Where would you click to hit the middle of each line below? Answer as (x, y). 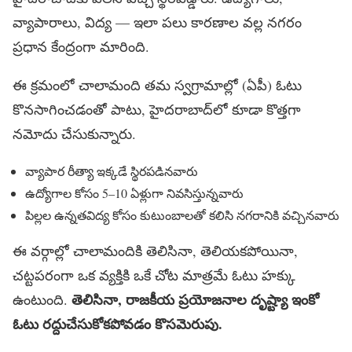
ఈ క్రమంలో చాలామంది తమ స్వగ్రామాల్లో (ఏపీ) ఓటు (157, 85)
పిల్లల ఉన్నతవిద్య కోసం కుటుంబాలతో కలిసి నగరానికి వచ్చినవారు (182, 215)
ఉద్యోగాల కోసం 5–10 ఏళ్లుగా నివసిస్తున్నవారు (134, 193)
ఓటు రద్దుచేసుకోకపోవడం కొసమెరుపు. (117, 324)
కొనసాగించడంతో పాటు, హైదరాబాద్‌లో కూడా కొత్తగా (157, 110)
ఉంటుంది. (42, 300)
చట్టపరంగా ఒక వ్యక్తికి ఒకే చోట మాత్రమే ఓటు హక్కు (154, 275)
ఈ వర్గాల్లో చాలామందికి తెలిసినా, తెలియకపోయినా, (155, 251)
